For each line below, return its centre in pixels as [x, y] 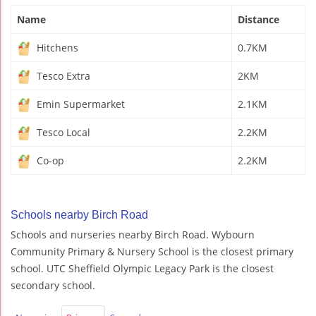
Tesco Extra [62, 75]
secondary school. [53, 285]
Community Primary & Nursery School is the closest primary [152, 251]
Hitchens [56, 47]
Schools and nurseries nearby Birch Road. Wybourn [133, 234]
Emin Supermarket [79, 104]
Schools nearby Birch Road [79, 214]
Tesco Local [62, 132]
